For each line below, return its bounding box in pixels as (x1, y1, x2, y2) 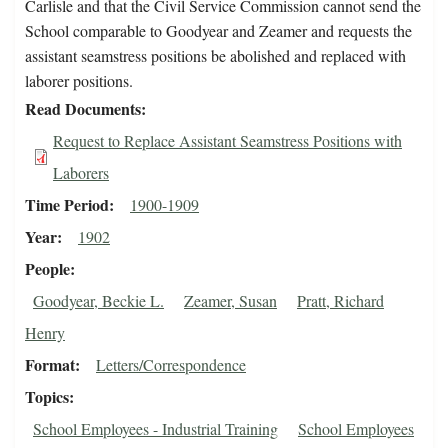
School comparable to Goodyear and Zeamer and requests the (25, 20, 412, 42)
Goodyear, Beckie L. (33, 290, 164, 312)
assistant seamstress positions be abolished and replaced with (25, 45, 406, 67)
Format (25, 353, 75, 377)
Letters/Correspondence (96, 354, 246, 376)
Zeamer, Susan (184, 290, 277, 312)
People (25, 257, 70, 281)
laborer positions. (25, 70, 133, 92)
